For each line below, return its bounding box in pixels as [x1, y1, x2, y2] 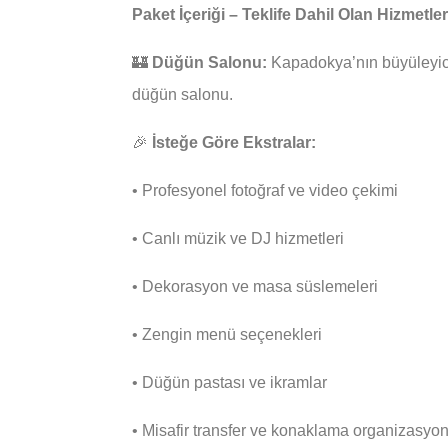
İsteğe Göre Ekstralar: [152, 133, 316, 151]
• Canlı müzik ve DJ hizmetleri [132, 229, 344, 247]
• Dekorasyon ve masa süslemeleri [132, 277, 378, 295]
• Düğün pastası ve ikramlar [132, 373, 327, 391]
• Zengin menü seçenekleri [132, 325, 322, 343]
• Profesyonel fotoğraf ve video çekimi [132, 181, 398, 199]
